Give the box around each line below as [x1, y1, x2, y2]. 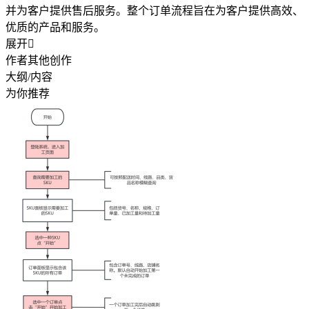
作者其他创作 [6, 54, 72, 66]
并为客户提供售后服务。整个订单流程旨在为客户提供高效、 [6, 4, 303, 17]
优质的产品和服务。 [6, 21, 105, 33]
